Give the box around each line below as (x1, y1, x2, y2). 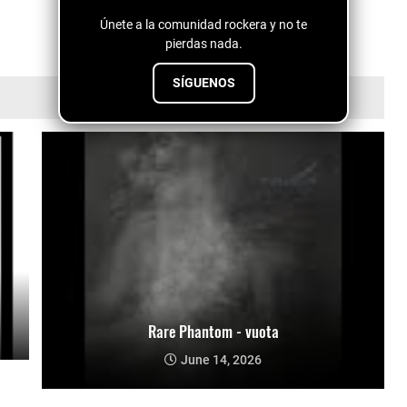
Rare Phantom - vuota (147, 319, 279, 342)
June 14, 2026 (181, 352, 262, 367)
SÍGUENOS (172, 74, 235, 90)
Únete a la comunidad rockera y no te (100, 16, 307, 32)
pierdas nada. (164, 35, 243, 51)
